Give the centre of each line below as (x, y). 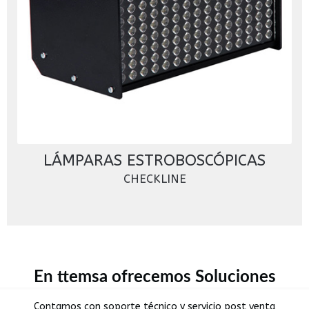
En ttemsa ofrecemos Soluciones (154, 278)
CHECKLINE (154, 179)
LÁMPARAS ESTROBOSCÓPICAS (154, 161)
